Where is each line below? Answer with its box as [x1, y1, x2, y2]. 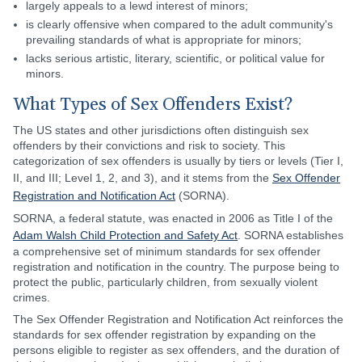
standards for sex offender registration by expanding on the [13, 328, 316, 341]
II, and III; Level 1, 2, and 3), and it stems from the [13, 171, 272, 184]
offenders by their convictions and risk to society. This [13, 139, 285, 152]
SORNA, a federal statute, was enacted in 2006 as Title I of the [13, 212, 333, 225]
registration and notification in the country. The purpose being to [13, 260, 339, 273]
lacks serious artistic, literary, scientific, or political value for [26, 52, 325, 65]
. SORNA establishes [238, 229, 343, 242]
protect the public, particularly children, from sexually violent [13, 276, 318, 288]
